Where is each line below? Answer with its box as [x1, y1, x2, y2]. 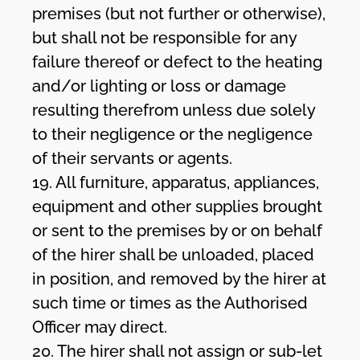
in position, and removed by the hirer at [32, 268, 327, 288]
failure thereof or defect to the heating [32, 51, 323, 72]
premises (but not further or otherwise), [32, 3, 326, 23]
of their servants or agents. [32, 148, 233, 168]
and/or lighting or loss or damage [32, 76, 287, 96]
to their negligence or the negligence [32, 124, 313, 144]
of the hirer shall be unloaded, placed [32, 244, 315, 264]
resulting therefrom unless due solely [32, 100, 316, 120]
